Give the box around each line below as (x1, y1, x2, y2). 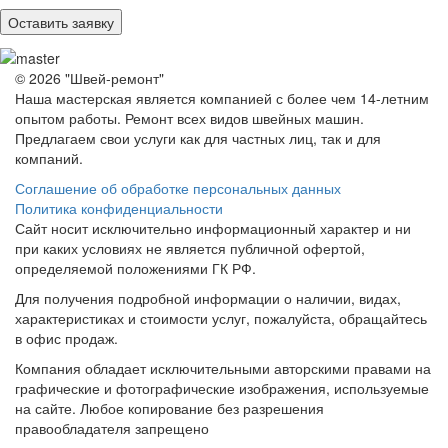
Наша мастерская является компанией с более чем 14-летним (15, 87, 429, 108)
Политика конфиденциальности (15, 197, 223, 218)
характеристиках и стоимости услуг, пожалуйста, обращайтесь (15, 307, 427, 328)
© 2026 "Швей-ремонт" (15, 67, 164, 88)
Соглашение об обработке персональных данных (15, 177, 341, 198)
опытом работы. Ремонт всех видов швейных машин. (15, 107, 364, 128)
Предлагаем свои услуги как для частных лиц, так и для (15, 127, 381, 148)
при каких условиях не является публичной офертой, (15, 237, 365, 258)
